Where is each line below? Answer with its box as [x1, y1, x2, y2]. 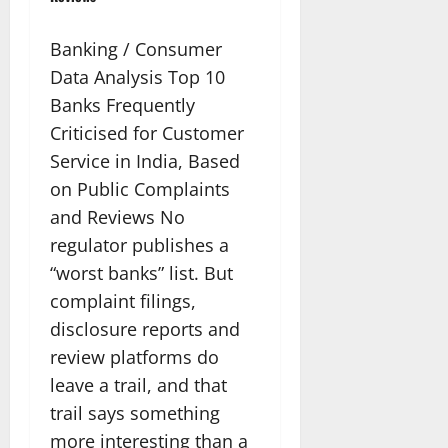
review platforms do [50, 345, 219, 370]
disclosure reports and [50, 317, 240, 342]
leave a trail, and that [50, 373, 227, 398]
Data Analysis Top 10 [50, 65, 225, 90]
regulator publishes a [50, 233, 229, 258]
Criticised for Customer [50, 121, 244, 146]
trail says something [50, 401, 220, 426]
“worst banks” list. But [50, 261, 233, 286]
